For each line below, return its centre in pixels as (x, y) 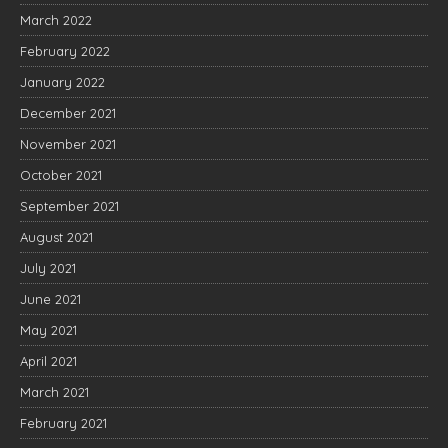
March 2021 (54, 392)
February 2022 (65, 51)
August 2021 (56, 237)
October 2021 (61, 175)
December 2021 (68, 113)
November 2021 (68, 144)
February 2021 (63, 423)
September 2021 (69, 206)
